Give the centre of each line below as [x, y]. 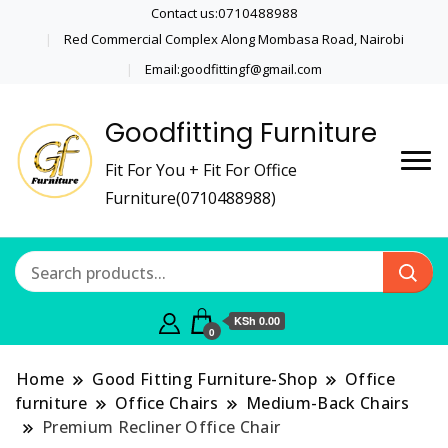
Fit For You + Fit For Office [201, 170]
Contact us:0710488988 [224, 13]
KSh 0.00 [256, 321]
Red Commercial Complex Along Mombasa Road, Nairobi [233, 38]
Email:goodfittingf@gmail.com [233, 68]
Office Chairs [166, 403]
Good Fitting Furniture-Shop [204, 379]
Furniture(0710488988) [190, 198]
